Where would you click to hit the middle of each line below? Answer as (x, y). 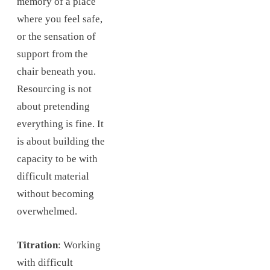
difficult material (53, 176)
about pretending (53, 106)
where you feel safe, (60, 19)
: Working (79, 245)
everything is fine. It (60, 124)
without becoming (55, 193)
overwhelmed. (47, 211)
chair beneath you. (56, 71)
